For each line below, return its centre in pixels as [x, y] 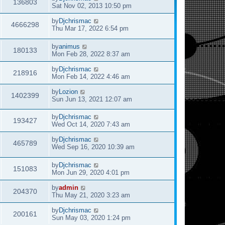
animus [69, 46]
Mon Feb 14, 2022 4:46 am [91, 76]
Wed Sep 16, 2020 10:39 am [93, 147]
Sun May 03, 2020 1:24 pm [91, 218]
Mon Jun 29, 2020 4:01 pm [91, 173]
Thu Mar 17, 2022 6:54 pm [90, 28]
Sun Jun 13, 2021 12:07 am [92, 99]
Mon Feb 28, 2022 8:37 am [91, 54]
